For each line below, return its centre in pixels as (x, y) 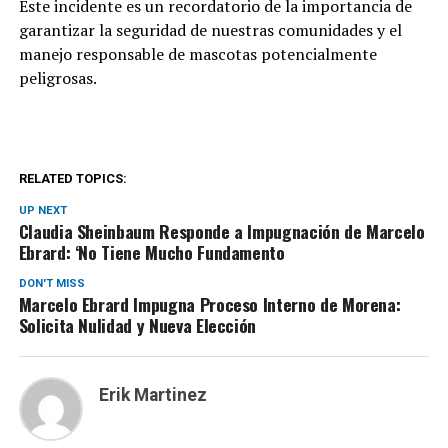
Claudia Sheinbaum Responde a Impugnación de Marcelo (221, 231)
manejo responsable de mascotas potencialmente (197, 54)
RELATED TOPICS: (72, 178)
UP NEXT (42, 210)
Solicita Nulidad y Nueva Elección (137, 325)
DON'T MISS (51, 283)
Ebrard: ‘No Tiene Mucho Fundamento (151, 252)
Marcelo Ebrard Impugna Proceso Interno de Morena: (209, 304)
